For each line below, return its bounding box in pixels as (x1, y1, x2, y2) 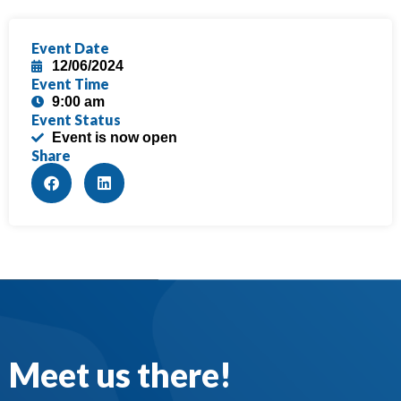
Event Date (31, 39, 109, 57)
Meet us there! (9, 354, 232, 396)
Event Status (31, 111, 121, 129)
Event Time (31, 75, 109, 93)
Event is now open (51, 130, 177, 146)
